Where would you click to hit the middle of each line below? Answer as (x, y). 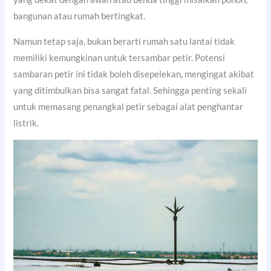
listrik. (26, 123)
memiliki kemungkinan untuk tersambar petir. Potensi (119, 57)
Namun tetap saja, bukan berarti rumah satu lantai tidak (124, 41)
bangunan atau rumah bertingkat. (80, 16)
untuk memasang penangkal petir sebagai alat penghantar (129, 106)
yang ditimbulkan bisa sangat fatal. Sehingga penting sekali (130, 90)
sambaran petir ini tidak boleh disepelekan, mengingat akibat (134, 74)
